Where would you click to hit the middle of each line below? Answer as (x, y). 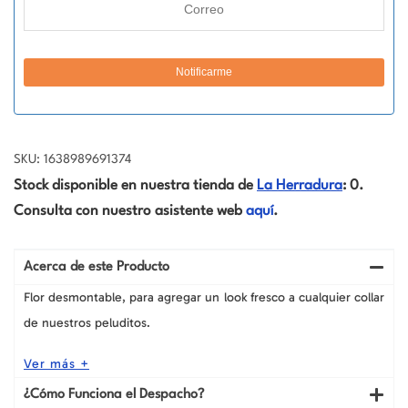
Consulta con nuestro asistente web (130, 211)
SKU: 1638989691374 (72, 159)
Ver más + (56, 363)
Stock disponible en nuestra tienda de (135, 185)
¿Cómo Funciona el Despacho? (114, 394)
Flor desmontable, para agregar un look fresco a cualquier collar (204, 297)
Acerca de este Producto (97, 267)
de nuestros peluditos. (87, 322)
